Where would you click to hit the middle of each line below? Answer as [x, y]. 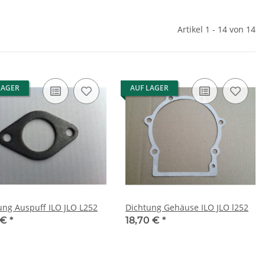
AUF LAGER [149, 88]
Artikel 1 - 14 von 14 [216, 30]
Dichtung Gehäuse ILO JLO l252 [187, 208]
